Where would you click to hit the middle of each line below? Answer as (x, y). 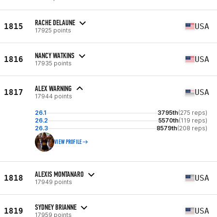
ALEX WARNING (53, 88)
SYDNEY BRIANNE (56, 207)
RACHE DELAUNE (55, 22)
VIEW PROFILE (68, 142)
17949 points (54, 182)
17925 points (53, 30)
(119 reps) (193, 120)
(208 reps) (192, 128)
